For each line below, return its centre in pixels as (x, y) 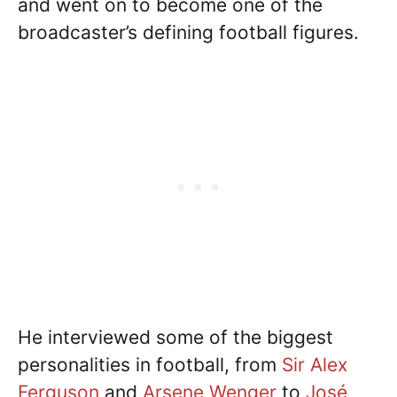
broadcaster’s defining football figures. (188, 32)
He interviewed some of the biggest (175, 337)
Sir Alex (315, 364)
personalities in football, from (150, 364)
